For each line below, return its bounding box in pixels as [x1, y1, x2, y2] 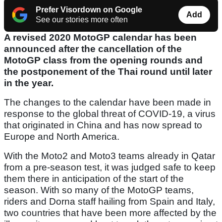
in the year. [4, 78, 54, 89]
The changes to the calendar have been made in [4, 97, 211, 108]
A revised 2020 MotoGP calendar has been [4, 32, 197, 43]
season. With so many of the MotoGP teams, [4, 185, 194, 196]
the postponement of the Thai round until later [4, 66, 212, 77]
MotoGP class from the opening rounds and [4, 55, 203, 66]
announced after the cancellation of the [4, 44, 182, 55]
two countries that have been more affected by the [4, 208, 217, 219]
